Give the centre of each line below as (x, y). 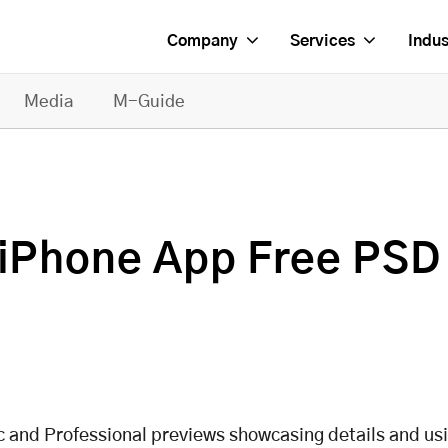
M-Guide (149, 101)
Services (322, 40)
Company (201, 40)
